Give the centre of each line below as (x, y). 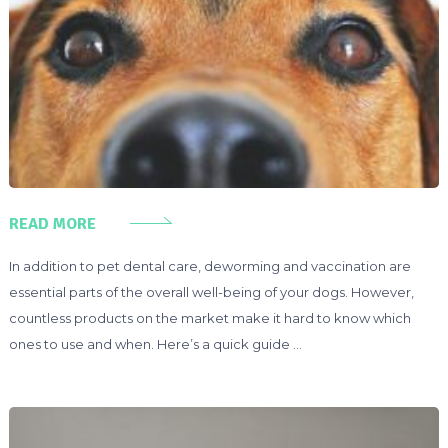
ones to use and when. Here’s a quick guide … (155, 343)
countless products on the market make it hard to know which (209, 317)
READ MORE (52, 223)
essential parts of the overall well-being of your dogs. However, (211, 291)
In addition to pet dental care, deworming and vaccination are (209, 265)
